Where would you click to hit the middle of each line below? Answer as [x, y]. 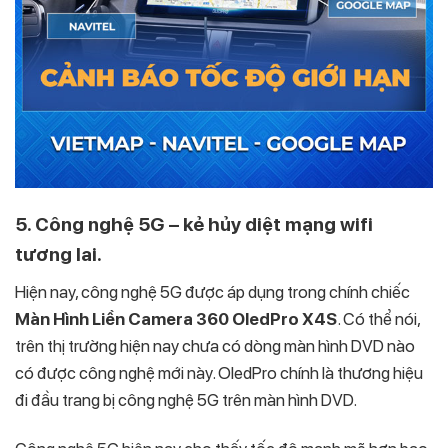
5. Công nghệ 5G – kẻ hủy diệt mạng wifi [194, 224]
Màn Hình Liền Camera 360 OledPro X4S [176, 319]
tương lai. [58, 254]
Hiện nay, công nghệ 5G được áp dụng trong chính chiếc [212, 292]
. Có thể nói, [378, 319]
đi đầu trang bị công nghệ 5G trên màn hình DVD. [186, 400]
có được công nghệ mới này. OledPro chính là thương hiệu [219, 373]
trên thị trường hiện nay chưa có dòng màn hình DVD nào [215, 346]
